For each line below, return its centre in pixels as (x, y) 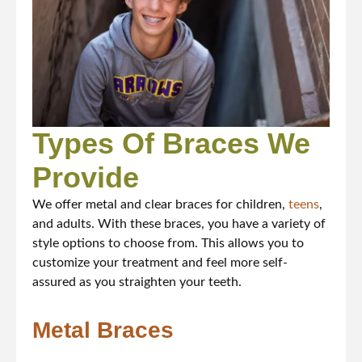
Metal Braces (103, 330)
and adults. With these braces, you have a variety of (179, 224)
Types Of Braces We (171, 144)
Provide (86, 178)
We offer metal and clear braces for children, (160, 205)
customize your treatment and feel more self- (160, 263)
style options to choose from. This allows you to (168, 244)
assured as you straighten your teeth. (137, 282)
